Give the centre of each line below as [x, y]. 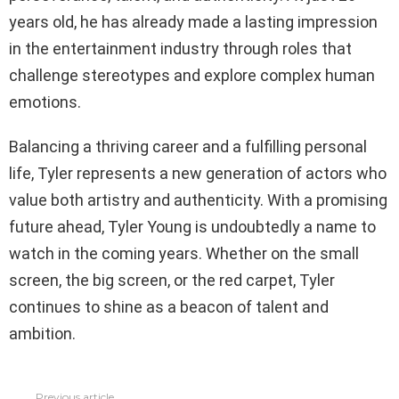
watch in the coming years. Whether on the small [184, 254]
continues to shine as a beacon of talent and [169, 307]
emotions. [45, 102]
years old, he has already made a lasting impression [193, 22]
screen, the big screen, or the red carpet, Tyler [172, 281]
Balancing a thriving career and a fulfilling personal [188, 147]
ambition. [42, 334]
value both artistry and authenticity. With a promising [198, 200]
